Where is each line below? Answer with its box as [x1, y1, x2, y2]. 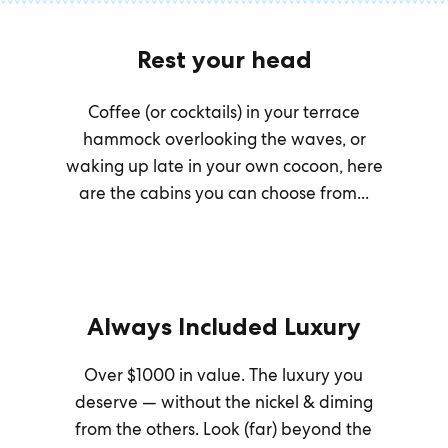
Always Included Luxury [86, 312, 361, 341]
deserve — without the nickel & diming [74, 391, 373, 413]
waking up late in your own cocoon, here [65, 155, 383, 177]
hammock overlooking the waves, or [82, 128, 366, 150]
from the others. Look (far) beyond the [75, 418, 373, 440]
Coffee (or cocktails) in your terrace [88, 101, 360, 123]
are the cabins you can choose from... [79, 182, 369, 204]
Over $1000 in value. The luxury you [84, 364, 364, 386]
